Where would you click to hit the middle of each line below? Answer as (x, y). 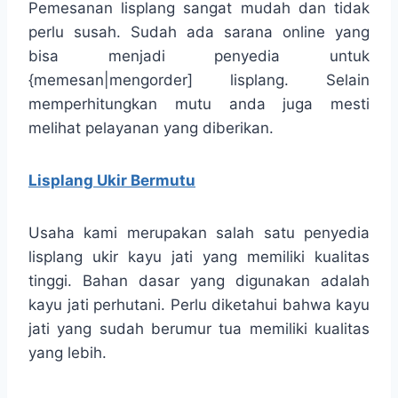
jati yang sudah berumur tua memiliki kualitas (199, 328)
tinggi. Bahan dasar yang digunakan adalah (199, 280)
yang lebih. (68, 352)
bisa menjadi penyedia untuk (199, 56)
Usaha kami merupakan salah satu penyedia (199, 232)
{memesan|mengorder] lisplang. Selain (199, 80)
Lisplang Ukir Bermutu (112, 180)
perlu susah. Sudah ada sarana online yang (199, 32)
